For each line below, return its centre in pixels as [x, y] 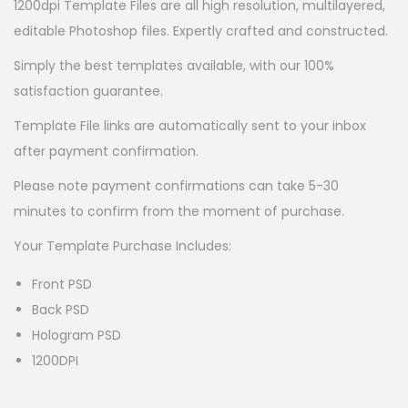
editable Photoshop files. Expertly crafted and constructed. [201, 31]
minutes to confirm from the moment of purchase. [179, 211]
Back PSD [61, 309]
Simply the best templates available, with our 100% [174, 65]
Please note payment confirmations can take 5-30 [176, 185]
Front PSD [62, 284]
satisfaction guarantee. [88, 91]
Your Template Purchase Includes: [122, 245]
